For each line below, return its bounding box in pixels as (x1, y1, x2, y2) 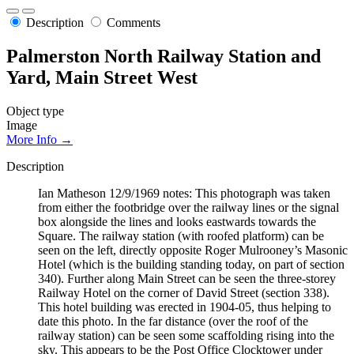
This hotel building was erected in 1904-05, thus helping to (38, 299, 331, 314)
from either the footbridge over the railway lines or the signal (38, 200, 339, 214)
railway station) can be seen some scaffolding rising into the (38, 328, 334, 342)
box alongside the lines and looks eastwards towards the (38, 214, 316, 228)
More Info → (6, 132, 73, 146)
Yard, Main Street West (6, 67, 198, 88)
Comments (107, 16, 160, 30)
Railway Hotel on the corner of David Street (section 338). (38, 285, 330, 299)
